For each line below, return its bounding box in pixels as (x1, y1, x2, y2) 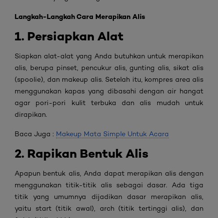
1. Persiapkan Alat (15, 29, 124, 44)
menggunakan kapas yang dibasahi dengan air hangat (15, 87, 203, 95)
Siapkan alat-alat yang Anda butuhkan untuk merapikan (15, 52, 203, 60)
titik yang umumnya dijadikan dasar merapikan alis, (15, 193, 203, 200)
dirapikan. (15, 110, 47, 118)
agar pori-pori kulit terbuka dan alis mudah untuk (15, 99, 203, 107)
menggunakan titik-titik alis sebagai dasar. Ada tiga (15, 181, 203, 189)
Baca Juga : (15, 130, 56, 138)
